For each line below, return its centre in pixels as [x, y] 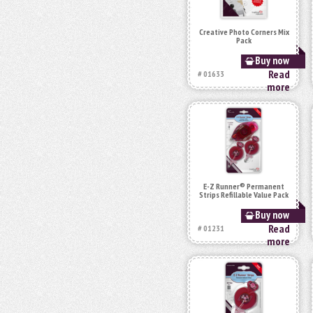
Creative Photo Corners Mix [244, 32]
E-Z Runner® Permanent [244, 186]
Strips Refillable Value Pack [244, 195]
